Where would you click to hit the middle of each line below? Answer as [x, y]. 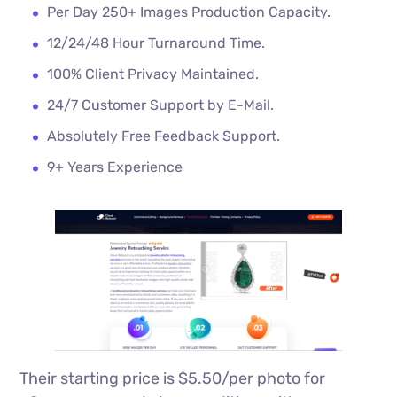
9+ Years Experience [115, 167]
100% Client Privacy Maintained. [153, 74]
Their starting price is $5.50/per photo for [173, 379]
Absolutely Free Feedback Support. [166, 136]
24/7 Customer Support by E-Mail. [161, 105]
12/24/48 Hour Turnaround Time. [156, 43]
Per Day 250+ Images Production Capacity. [191, 12]
